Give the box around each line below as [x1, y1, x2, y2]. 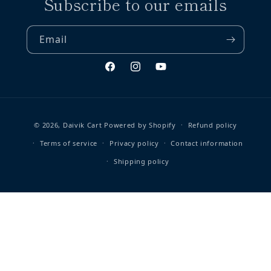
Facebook [103, 66, 144, 78]
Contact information [171, 138, 243, 148]
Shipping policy [114, 156, 169, 166]
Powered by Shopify [104, 120, 176, 129]
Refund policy [188, 120, 237, 129]
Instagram [129, 66, 175, 78]
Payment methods [135, 106, 193, 115]
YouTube [154, 66, 192, 78]
